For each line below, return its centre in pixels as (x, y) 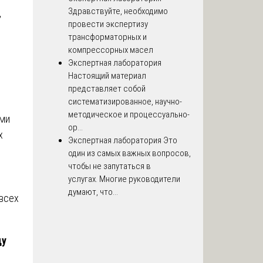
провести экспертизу (108, 24)
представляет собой (107, 89)
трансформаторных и (107, 37)
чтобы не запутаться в (109, 166)
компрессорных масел (111, 50)
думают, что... (93, 192)
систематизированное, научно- (125, 102)
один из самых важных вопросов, (129, 154)
